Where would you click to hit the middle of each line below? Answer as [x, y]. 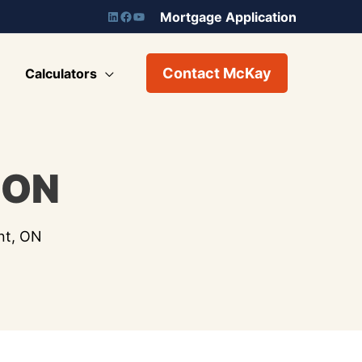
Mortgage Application [228, 17]
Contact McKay [217, 74]
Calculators [61, 73]
